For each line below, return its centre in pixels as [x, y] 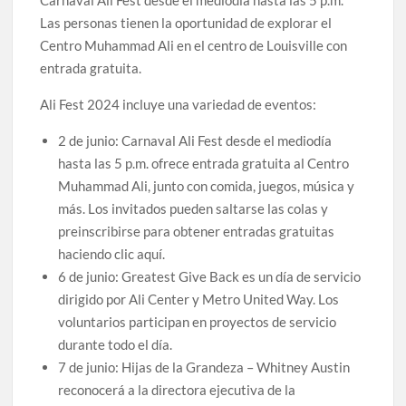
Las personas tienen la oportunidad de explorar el [186, 23]
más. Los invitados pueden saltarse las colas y [193, 209]
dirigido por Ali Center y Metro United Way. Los [199, 300]
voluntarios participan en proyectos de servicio [198, 322]
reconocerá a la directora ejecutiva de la [177, 390]
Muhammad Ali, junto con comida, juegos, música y [207, 186]
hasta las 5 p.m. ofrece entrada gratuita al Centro [204, 164]
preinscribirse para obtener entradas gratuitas [197, 232]
